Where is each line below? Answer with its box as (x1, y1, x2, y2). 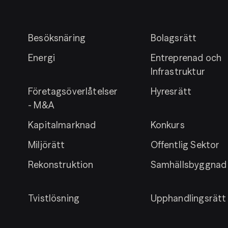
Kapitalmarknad (27, 119, 96, 131)
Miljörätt (27, 139, 65, 151)
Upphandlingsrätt (150, 192, 226, 204)
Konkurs (150, 119, 185, 131)
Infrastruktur (150, 66, 205, 77)
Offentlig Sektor (150, 139, 220, 151)
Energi (27, 52, 55, 64)
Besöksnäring (27, 32, 86, 44)
